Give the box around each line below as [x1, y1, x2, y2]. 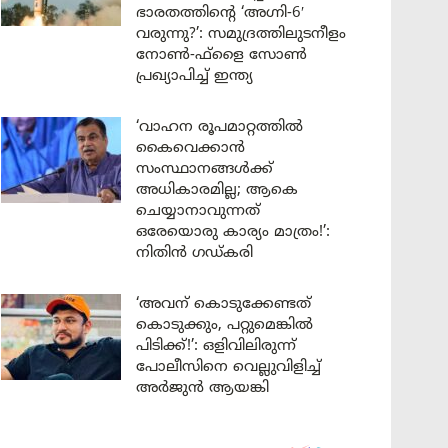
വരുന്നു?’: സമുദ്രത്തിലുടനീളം [136, 25, 346, 44]
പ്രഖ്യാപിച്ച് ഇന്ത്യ [136, 67, 253, 86]
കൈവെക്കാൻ [136, 139, 245, 158]
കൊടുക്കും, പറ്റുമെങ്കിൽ [136, 316, 313, 335]
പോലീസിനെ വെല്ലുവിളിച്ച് [136, 358, 321, 377]
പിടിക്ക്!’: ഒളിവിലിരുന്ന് [136, 337, 296, 356]
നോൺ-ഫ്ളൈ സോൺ [136, 46, 307, 65]
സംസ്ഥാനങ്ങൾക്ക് [136, 160, 273, 179]
